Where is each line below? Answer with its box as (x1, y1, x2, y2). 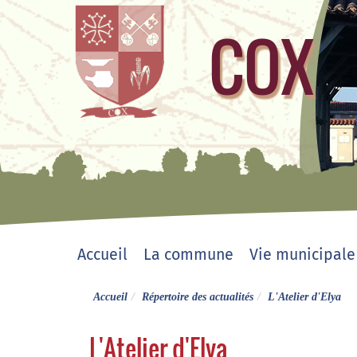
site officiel (237, 114, 347, 140)
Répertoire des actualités (142, 291, 253, 303)
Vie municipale (249, 245, 355, 264)
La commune (143, 245, 233, 264)
